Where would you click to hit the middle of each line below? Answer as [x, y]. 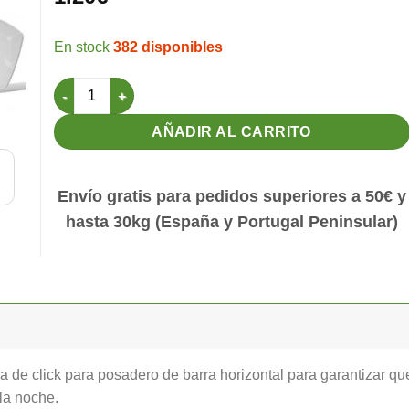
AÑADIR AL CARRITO [232, 132]
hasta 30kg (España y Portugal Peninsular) [232, 221]
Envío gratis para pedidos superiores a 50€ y [232, 196]
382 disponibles [168, 47]
